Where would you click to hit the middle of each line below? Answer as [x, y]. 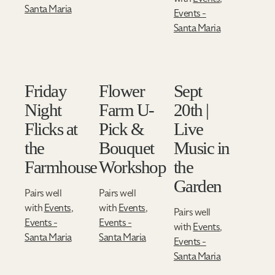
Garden [197, 186]
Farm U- [126, 110]
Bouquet [126, 148]
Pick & [122, 129]
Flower [122, 91]
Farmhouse [61, 167]
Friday [45, 91]
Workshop [133, 167]
